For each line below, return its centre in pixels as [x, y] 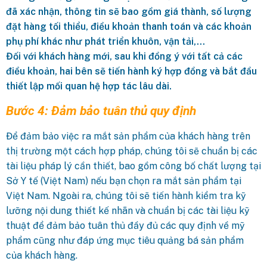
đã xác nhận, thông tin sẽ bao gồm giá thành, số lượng [129, 11]
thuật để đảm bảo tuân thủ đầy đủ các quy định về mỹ [125, 225]
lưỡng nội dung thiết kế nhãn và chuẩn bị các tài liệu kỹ [128, 210]
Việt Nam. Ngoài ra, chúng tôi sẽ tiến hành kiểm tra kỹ [126, 195]
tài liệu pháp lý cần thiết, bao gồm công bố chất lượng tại [133, 166]
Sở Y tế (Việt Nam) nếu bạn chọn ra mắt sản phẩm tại [124, 181]
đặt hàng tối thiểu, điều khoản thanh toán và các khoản [129, 26]
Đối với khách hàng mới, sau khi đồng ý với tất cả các [124, 56]
